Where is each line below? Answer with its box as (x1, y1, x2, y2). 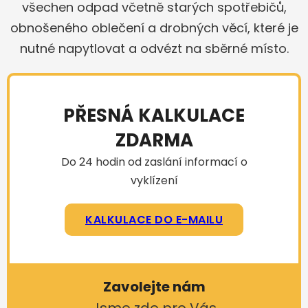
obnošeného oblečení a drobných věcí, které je (10, 19, 298, 36)
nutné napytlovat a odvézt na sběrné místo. (19, 40, 289, 57)
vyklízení (130, 173, 178, 188)
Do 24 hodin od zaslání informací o (60, 154, 247, 170)
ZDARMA (115, 128, 193, 153)
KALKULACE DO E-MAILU (85, 212, 223, 228)
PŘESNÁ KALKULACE (63, 103, 245, 128)
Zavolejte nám (102, 277, 206, 296)
